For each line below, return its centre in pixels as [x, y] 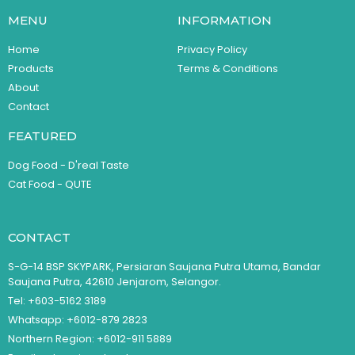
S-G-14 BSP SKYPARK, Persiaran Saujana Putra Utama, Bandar [164, 266]
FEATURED [42, 136]
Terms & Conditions [228, 68]
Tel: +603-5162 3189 [57, 300]
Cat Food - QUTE [50, 184]
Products [31, 68]
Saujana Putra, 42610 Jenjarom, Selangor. [115, 281]
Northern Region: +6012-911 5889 [90, 338]
